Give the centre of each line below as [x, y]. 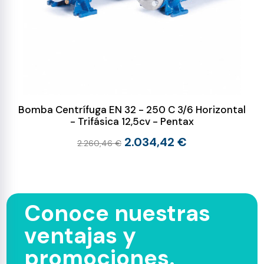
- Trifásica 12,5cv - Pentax [132, 122]
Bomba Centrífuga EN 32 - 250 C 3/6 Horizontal [132, 110]
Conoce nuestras [118, 214]
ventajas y [80, 236]
